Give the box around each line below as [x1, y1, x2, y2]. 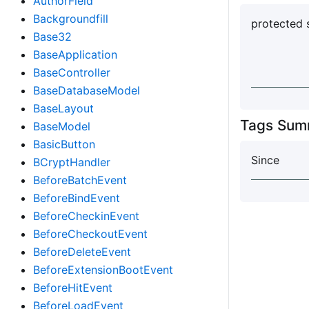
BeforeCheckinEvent [33, 209, 139, 223]
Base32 [33, 30, 72, 43]
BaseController [33, 66, 110, 79]
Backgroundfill [33, 12, 108, 26]
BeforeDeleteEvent [33, 245, 131, 259]
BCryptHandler [33, 155, 110, 169]
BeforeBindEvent [33, 191, 120, 205]
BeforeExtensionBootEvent [33, 263, 173, 277]
